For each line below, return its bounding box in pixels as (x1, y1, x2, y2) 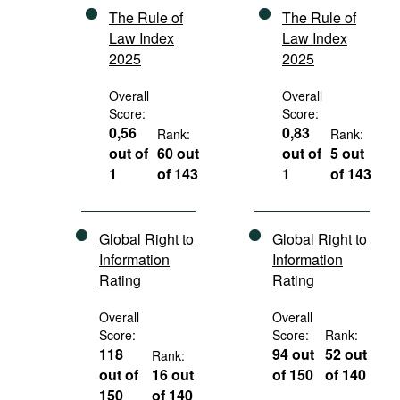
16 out (152, 364, 195, 385)
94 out (272, 344, 314, 364)
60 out (157, 143, 200, 163)
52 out (325, 344, 368, 364)
